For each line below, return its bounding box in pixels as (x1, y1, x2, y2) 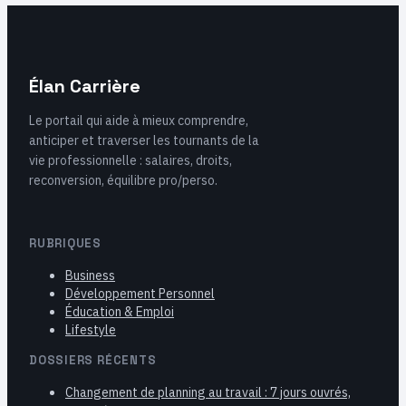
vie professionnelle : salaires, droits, (29, 152, 232, 169)
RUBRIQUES (29, 236, 102, 252)
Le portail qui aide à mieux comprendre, (29, 112, 248, 130)
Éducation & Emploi (65, 304, 174, 321)
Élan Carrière (29, 74, 140, 99)
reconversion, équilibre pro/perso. (29, 172, 217, 189)
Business (65, 267, 115, 285)
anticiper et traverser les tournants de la (29, 132, 259, 150)
